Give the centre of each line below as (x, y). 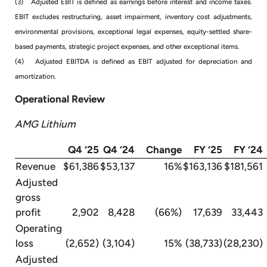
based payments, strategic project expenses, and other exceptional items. (127, 46)
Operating (39, 228)
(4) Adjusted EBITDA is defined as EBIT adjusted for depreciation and (133, 61)
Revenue (35, 166)
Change (164, 149)
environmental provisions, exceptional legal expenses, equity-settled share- (133, 31)
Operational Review (60, 99)
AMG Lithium (45, 124)
